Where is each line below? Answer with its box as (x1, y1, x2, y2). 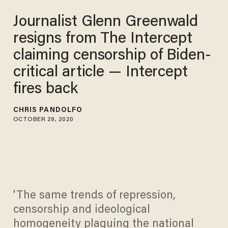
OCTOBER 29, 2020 (13, 117, 74, 123)
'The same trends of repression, (13, 190, 176, 202)
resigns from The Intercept (13, 32, 193, 47)
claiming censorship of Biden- (13, 48, 211, 64)
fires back (13, 82, 78, 98)
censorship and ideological (13, 204, 150, 216)
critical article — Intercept (13, 65, 188, 81)
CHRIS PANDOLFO (13, 107, 83, 115)
